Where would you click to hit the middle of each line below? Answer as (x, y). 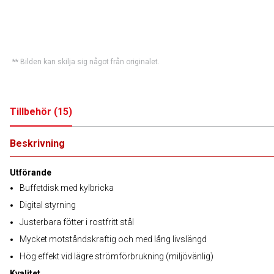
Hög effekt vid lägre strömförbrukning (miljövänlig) (117, 256)
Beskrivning (37, 143)
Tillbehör (31, 112)
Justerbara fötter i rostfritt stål (77, 222)
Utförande (31, 172)
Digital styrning (48, 205)
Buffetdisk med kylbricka (67, 188)
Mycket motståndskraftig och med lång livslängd (113, 239)
